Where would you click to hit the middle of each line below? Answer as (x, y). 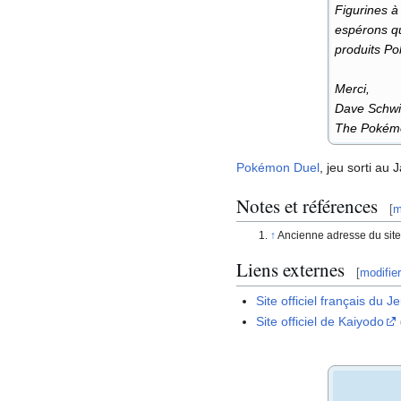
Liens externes (290, 270)
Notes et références (307, 205)
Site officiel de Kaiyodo (320, 322)
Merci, (352, 89)
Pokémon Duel (278, 168)
